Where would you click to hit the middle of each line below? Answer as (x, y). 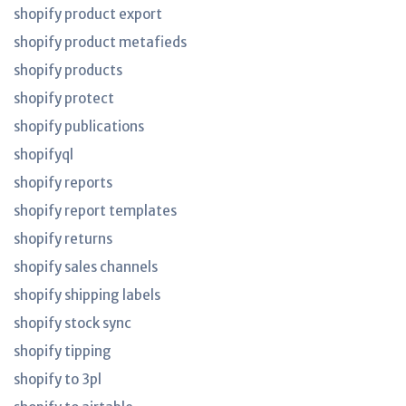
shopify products (68, 70)
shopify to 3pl (58, 379)
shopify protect (64, 98)
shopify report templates (95, 211)
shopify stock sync (72, 323)
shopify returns (63, 239)
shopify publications (79, 126)
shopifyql (43, 155)
